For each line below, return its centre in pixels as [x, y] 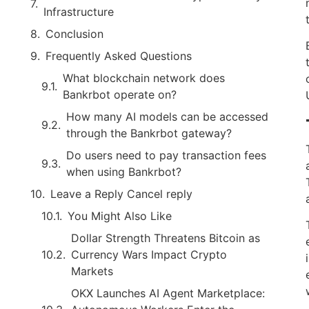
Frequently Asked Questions [119, 56]
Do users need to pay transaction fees [166, 155]
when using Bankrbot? [124, 172]
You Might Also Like [120, 216]
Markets [92, 271]
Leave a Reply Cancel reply [121, 194]
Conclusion [74, 34]
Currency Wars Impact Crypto [149, 255]
